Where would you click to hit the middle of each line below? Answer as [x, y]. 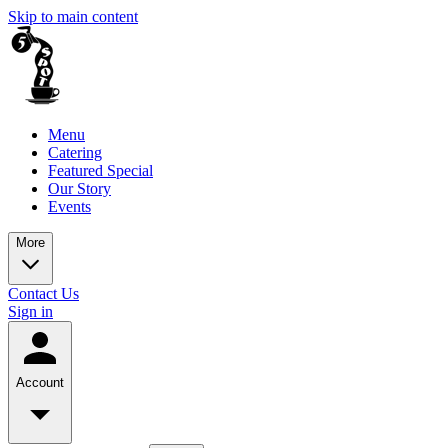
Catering [75, 152]
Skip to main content [73, 16]
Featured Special [100, 170]
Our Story [79, 188]
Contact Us [43, 293]
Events [69, 206]
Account [40, 382]
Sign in [30, 311]
